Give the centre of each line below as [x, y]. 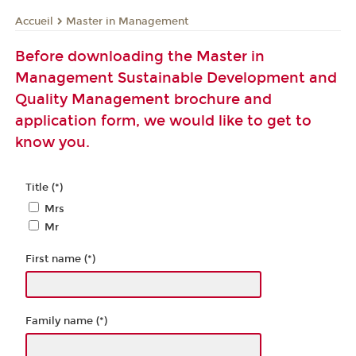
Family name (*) [66, 321]
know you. [52, 143]
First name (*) [60, 259]
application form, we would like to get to [163, 121]
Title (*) [44, 187]
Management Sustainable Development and [176, 78]
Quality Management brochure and [143, 100]
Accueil [34, 21]
